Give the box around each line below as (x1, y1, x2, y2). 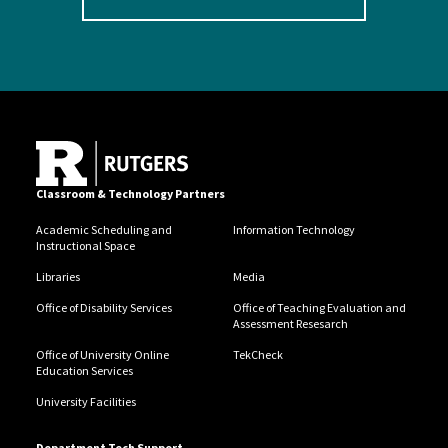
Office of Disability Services (35, 299, 172, 315)
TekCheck (232, 346, 283, 362)
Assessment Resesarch (232, 315, 348, 331)
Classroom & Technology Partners (35, 185, 225, 201)
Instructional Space (35, 237, 135, 253)
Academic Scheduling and (35, 221, 172, 237)
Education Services (35, 362, 133, 378)
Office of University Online (35, 346, 169, 362)
